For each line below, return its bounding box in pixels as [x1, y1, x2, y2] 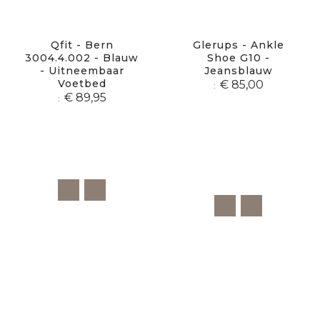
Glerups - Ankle [192, 38, 284, 51]
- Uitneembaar [39, 64, 124, 77]
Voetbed [57, 76, 106, 90]
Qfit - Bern [50, 38, 114, 51]
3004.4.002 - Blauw [25, 51, 139, 64]
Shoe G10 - [206, 51, 270, 64]
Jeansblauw [204, 64, 273, 77]
